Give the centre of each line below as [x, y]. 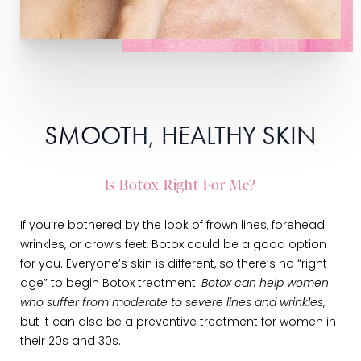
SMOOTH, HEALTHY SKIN [180, 136]
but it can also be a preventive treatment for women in [178, 323]
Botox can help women [265, 284]
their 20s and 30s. [71, 342]
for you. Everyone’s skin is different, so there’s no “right [174, 265]
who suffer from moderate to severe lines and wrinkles [172, 304]
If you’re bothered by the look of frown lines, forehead [172, 226]
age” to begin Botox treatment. [111, 284]
